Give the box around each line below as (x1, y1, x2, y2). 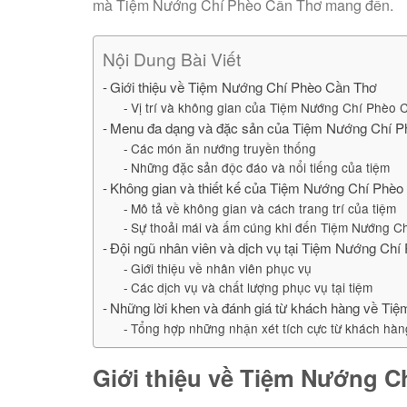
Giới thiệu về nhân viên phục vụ (130, 259, 312, 278)
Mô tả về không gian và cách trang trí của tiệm (130, 199, 396, 218)
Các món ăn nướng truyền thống (130, 139, 316, 158)
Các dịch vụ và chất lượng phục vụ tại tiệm (130, 278, 372, 297)
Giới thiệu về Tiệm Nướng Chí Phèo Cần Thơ (110, 77, 378, 97)
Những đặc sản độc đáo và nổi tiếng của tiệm (130, 158, 390, 177)
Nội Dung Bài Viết (103, 46, 241, 72)
